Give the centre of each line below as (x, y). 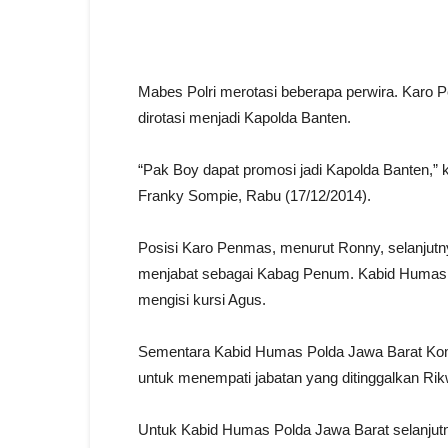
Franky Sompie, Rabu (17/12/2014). (254, 195)
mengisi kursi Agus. (202, 299)
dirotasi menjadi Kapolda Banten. (244, 117)
